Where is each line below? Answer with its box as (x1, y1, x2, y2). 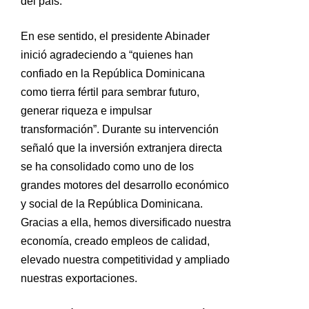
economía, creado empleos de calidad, (21, 235, 210, 248)
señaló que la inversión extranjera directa (21, 142, 222, 154)
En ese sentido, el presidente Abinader (21, 30, 210, 43)
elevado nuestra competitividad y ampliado (21, 254, 230, 266)
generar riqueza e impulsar (21, 105, 152, 117)
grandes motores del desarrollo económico (21, 179, 229, 192)
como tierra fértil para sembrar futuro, (21, 86, 199, 99)
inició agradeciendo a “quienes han (21, 49, 193, 61)
